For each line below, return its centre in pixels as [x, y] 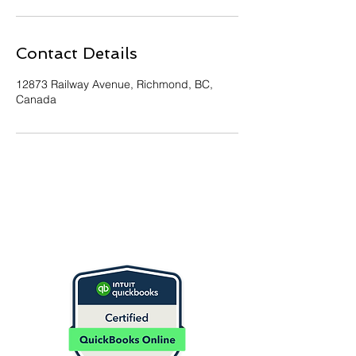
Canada [36, 99]
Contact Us [127, 244]
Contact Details [77, 53]
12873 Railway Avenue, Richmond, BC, [114, 84]
